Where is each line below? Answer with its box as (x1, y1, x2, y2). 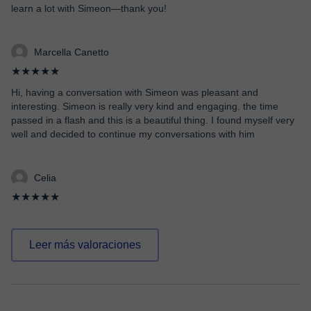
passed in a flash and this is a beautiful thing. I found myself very (11, 115, 294, 126)
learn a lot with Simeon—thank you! (11, 3, 167, 14)
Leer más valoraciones (29, 239, 141, 251)
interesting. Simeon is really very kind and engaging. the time (11, 101, 278, 112)
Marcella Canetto (34, 47, 109, 58)
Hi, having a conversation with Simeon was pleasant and (11, 87, 258, 98)
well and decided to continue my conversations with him (11, 128, 255, 140)
